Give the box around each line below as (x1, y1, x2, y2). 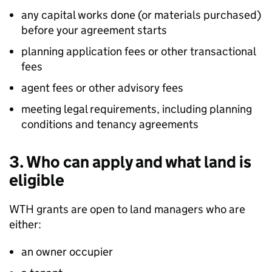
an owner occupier (21, 245, 113, 259)
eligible (9, 170, 64, 190)
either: (9, 217, 41, 231)
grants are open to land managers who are (34, 202, 245, 216)
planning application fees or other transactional (21, 44, 256, 58)
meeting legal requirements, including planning (21, 102, 252, 116)
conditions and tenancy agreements (21, 117, 199, 131)
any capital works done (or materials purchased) (21, 8, 261, 22)
